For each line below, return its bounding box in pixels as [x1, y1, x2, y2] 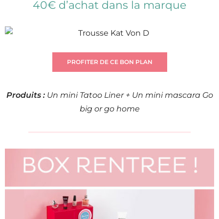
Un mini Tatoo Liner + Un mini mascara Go [44, 90, 213, 100]
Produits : [6, 90, 45, 100]
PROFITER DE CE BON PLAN [66, 58, 153, 66]
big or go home [79, 104, 140, 114]
